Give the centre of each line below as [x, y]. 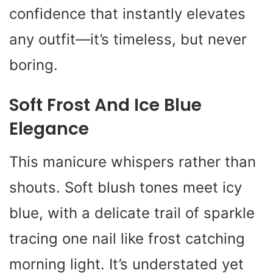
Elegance [49, 129]
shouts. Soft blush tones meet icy [126, 187]
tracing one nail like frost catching [127, 238]
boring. [34, 65]
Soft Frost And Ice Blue [105, 105]
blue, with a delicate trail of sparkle [132, 213]
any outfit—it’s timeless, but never [128, 39]
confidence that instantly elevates [127, 13]
